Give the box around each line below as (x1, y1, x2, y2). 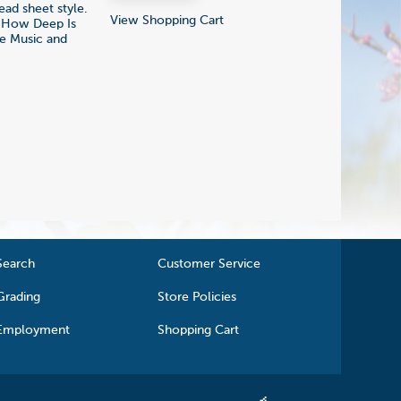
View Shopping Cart (110, 13, 224, 27)
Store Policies (158, 290, 237, 303)
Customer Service (158, 257, 261, 270)
